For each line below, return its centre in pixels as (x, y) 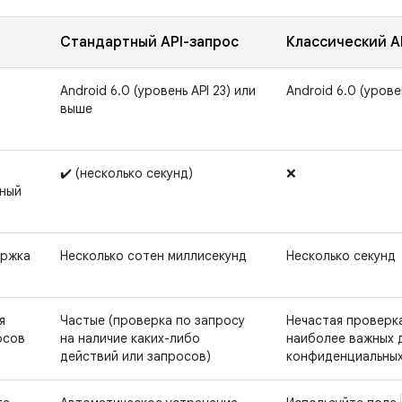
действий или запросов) (135, 357)
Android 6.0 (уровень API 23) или (158, 91)
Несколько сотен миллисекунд (153, 256)
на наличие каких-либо (130, 339)
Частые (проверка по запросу (153, 321)
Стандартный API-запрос (149, 43)
